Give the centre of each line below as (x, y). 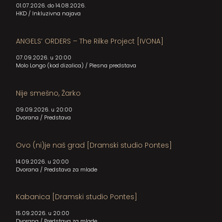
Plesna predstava (112, 66)
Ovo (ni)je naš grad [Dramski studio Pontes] (94, 145)
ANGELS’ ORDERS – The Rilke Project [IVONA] (89, 41)
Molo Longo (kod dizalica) (50, 66)
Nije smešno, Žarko (48, 93)
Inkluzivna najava (56, 14)
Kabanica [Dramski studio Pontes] (76, 197)
